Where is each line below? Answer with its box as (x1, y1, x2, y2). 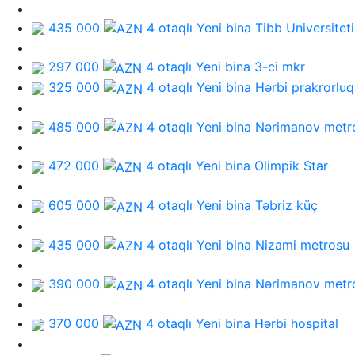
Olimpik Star (254, 158, 328, 174)
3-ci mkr (254, 59, 305, 75)
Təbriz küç (255, 197, 318, 213)
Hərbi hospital (254, 315, 338, 331)
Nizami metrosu (255, 236, 349, 253)
